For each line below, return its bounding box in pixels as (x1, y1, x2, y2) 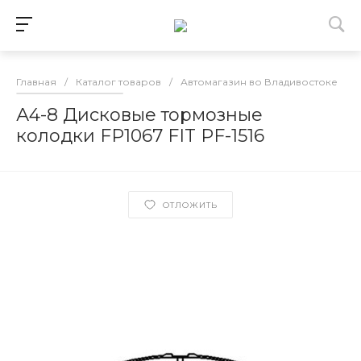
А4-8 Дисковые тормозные (16, 104, 263, 126)
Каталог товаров (76, 76, 161, 88)
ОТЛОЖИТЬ (163, 199, 218, 210)
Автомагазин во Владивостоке (180, 76, 338, 88)
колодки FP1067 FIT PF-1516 (16, 125, 264, 147)
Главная (16, 76, 56, 88)
